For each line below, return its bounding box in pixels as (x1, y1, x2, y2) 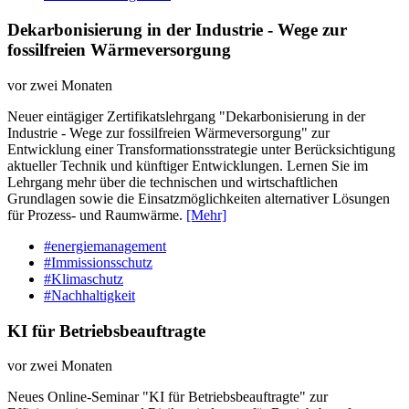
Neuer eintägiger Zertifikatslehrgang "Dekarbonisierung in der (7, 108, 365, 124)
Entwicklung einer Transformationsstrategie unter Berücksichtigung (7, 141, 395, 157)
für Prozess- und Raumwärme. (7, 206, 186, 223)
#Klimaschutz (44, 270, 123, 287)
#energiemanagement (44, 237, 166, 254)
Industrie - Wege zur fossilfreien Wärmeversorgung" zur (7, 124, 330, 141)
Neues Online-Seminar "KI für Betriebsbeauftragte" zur (7, 389, 328, 405)
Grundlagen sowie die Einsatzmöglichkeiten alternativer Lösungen (7, 190, 390, 206)
